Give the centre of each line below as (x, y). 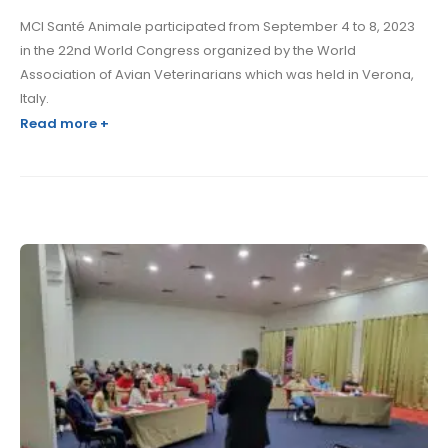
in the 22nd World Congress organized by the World (188, 51)
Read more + (64, 124)
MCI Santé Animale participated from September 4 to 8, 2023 (217, 27)
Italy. (34, 99)
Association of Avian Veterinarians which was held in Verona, (217, 75)
